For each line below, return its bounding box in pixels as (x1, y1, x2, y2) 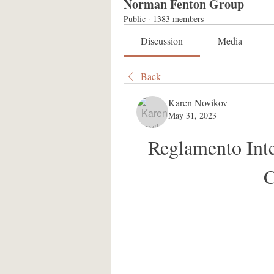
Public (124, 13, 146, 24)
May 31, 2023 (168, 109, 217, 121)
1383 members (153, 13, 204, 24)
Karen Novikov (168, 96, 228, 109)
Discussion (141, 34, 183, 47)
